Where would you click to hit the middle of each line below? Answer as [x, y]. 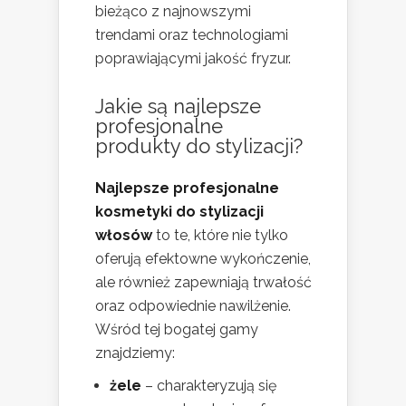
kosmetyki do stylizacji [179, 212]
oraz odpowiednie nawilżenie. [193, 306]
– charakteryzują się [209, 386]
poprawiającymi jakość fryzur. [193, 59]
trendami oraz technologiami [192, 35]
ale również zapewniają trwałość [203, 283]
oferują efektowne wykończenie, [203, 259]
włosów [124, 236]
